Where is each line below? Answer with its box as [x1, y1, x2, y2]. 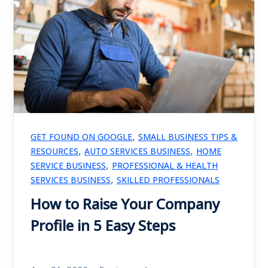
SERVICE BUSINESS [31, 160, 106, 171]
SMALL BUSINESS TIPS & [138, 131, 237, 142]
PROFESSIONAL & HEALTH [112, 160, 218, 171]
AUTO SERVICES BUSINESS [84, 145, 190, 157]
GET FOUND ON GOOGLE [31, 131, 132, 142]
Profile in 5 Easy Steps [31, 215, 175, 235]
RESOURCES [31, 145, 78, 157]
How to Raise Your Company [31, 194, 220, 214]
